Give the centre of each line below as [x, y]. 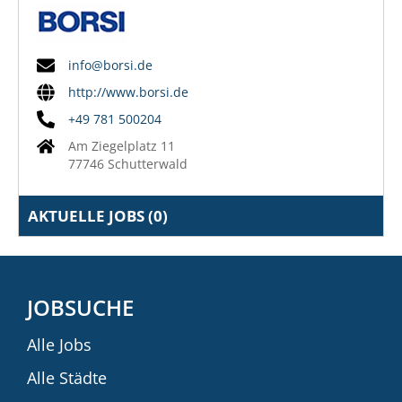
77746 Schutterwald [128, 163]
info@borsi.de [110, 65]
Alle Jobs [59, 344]
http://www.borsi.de [128, 92]
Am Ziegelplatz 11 [122, 145]
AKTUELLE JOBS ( [91, 215]
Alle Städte [67, 377]
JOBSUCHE [80, 307]
